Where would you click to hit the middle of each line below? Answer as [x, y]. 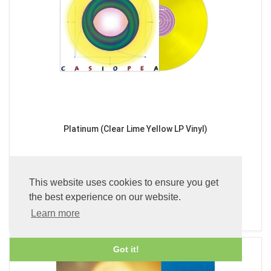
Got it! [126, 250]
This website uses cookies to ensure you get [124, 183]
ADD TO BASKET [135, 208]
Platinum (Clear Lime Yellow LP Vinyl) [135, 129]
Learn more [56, 214]
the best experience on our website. [105, 197]
